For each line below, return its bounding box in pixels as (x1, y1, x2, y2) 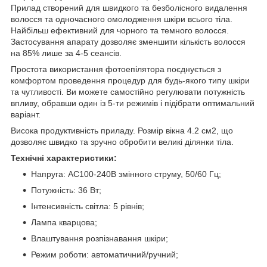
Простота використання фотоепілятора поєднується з (11, 64, 221, 74)
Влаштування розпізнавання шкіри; (31, 233, 168, 243)
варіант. (11, 109, 41, 119)
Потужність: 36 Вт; (31, 185, 101, 195)
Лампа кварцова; (31, 217, 97, 227)
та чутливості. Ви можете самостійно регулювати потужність (11, 86, 245, 97)
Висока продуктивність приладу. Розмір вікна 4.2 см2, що (11, 125, 233, 135)
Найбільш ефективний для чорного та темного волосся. (11, 25, 229, 35)
